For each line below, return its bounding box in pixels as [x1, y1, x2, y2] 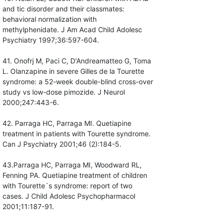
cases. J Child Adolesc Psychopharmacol [2, 192, 135, 201]
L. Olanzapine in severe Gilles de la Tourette [2, 67, 144, 76]
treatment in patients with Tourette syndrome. [2, 129, 151, 138]
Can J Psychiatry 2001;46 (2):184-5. [2, 140, 121, 149]
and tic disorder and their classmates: [2, 4, 124, 13]
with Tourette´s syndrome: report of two [2, 181, 132, 190]
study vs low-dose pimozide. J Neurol [2, 88, 125, 97]
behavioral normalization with [2, 15, 97, 24]
